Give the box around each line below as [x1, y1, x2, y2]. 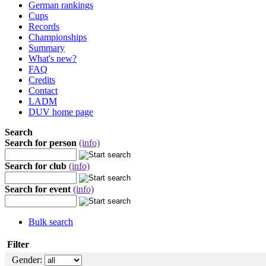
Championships [28, 32, 87, 42]
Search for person [5, 138, 77, 148]
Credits [28, 75, 55, 85]
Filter [7, 239, 29, 249]
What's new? [28, 53, 77, 64]
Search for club [5, 161, 66, 171]
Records [28, 21, 59, 31]
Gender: [7, 255, 45, 265]
